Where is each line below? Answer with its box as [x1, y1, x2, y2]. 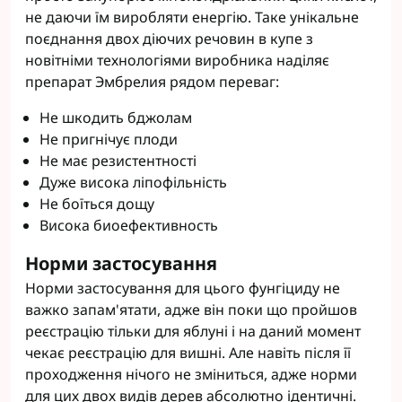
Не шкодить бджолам [39, 108, 192, 127]
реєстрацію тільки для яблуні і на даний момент [25, 321, 361, 341]
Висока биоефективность [39, 215, 218, 235]
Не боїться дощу [39, 194, 154, 214]
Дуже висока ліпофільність [39, 172, 227, 192]
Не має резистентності [39, 151, 197, 170]
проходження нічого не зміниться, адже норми [25, 364, 357, 384]
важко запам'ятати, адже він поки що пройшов [25, 300, 357, 319]
